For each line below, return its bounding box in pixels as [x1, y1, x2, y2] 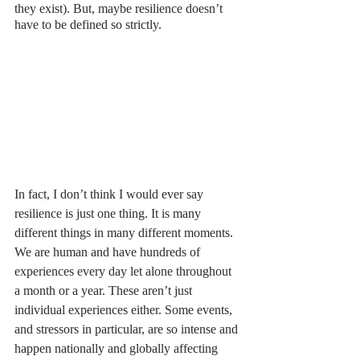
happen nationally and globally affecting [14, 342, 221, 356]
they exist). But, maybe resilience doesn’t [14, 2, 226, 15]
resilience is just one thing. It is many [14, 207, 204, 221]
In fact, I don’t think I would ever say [14, 187, 207, 202]
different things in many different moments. [14, 226, 236, 240]
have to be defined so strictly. [14, 18, 165, 31]
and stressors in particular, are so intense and [14, 322, 241, 337]
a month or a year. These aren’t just [14, 284, 195, 298]
